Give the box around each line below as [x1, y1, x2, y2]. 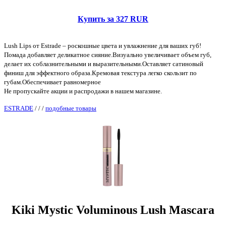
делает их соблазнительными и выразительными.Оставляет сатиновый [4, 60, 203, 68]
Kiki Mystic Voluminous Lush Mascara [12, 203, 214, 216]
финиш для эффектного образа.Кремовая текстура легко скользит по [4, 69, 197, 77]
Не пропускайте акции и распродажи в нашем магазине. [4, 87, 162, 95]
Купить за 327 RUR [78, 14, 148, 23]
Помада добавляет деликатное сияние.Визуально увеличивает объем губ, [4, 50, 211, 59]
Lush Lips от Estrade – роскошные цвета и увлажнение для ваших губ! [4, 41, 201, 49]
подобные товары [45, 104, 96, 112]
